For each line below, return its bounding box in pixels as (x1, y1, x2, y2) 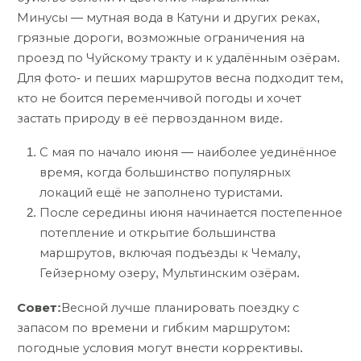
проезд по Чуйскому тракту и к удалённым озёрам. (17, 51, 340, 64)
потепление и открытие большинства (39, 226, 276, 240)
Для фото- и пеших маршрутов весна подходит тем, (17, 71, 343, 85)
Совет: (17, 301, 61, 314)
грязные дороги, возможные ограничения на (17, 31, 305, 44)
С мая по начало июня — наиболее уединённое (39, 146, 337, 160)
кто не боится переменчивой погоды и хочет (17, 91, 301, 105)
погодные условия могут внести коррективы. (17, 341, 303, 355)
